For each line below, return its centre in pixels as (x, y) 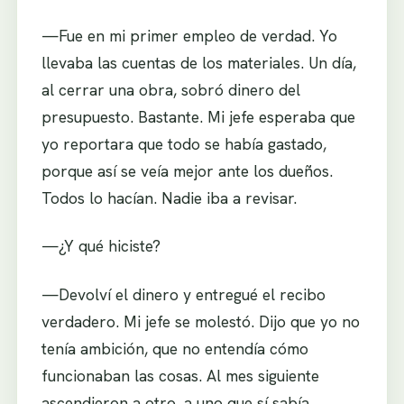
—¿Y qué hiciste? (101, 246)
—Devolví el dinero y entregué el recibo (183, 294)
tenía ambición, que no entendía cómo (174, 348)
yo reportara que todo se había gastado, (184, 143)
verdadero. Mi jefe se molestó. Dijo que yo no (200, 321)
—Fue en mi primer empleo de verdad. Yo (189, 35)
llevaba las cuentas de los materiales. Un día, (198, 62)
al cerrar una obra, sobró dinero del (170, 89)
